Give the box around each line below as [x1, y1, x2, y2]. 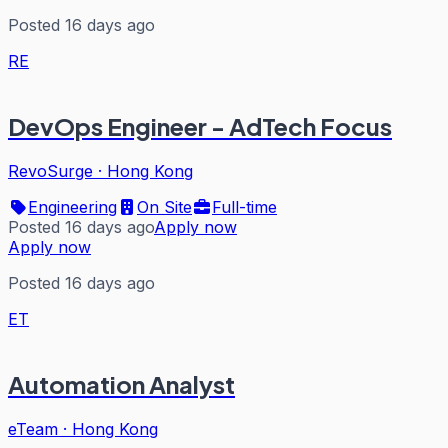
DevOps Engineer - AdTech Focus [8, 110, 392, 141]
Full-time [212, 196, 277, 217]
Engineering [28, 196, 117, 217]
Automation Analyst [8, 368, 235, 399]
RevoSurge [8, 160, 93, 181]
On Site [137, 196, 192, 217]
